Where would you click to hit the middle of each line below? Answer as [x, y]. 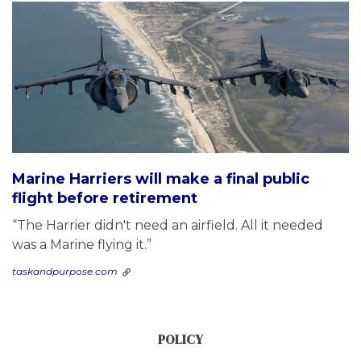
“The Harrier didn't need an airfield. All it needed [168, 226]
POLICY [180, 340]
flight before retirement [105, 199]
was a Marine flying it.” [82, 245]
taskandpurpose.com [65, 272]
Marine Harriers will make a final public [161, 179]
